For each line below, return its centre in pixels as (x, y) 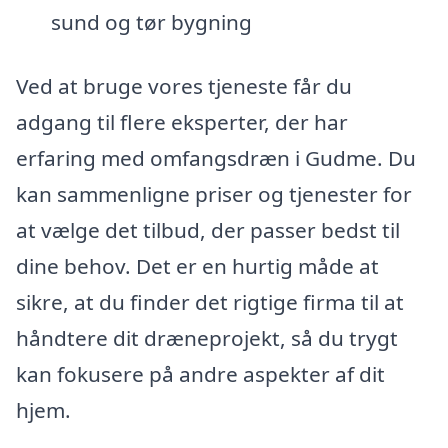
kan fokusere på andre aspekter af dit (200, 373)
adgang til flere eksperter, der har (182, 121)
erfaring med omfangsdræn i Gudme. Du (216, 157)
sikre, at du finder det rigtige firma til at (210, 301)
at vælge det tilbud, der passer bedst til (208, 229)
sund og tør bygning (151, 21)
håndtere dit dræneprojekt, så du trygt (207, 337)
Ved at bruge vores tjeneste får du (184, 85)
